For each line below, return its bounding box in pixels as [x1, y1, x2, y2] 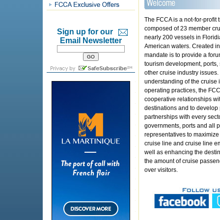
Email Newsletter [60, 36, 122, 45]
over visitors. [144, 166, 178, 173]
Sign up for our [57, 27, 113, 36]
